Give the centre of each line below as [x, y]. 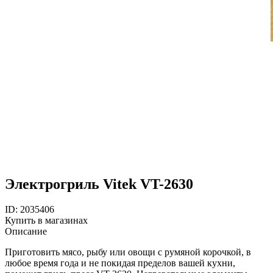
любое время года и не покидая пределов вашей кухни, [120, 263]
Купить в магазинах [46, 221]
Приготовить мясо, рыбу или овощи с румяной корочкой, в [128, 252]
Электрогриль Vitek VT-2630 [99, 184]
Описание [26, 232]
